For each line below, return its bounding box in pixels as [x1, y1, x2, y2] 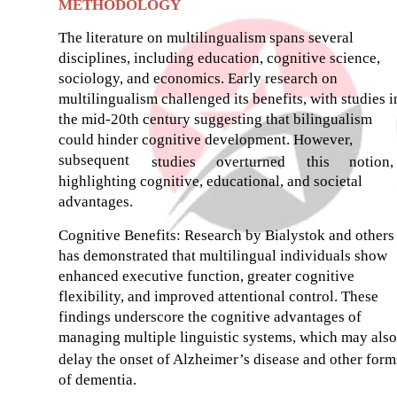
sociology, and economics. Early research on [58, 69, 338, 87]
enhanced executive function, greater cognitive [58, 267, 354, 284]
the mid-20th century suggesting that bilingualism [58, 110, 372, 128]
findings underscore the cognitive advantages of [58, 307, 362, 325]
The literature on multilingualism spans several [58, 28, 354, 46]
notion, [349, 152, 393, 170]
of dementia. [58, 370, 136, 388]
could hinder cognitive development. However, [58, 130, 353, 148]
